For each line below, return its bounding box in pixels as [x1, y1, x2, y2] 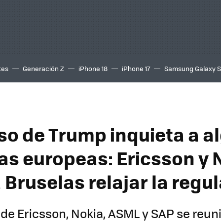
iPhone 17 [122, 64, 150, 73]
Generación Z [23, 64, 64, 73]
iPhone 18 [78, 64, 108, 73]
